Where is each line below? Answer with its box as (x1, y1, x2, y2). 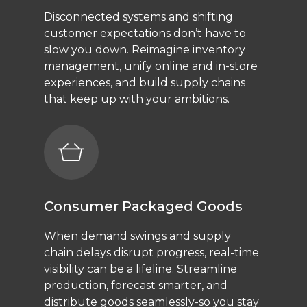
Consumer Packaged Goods (44, 198, 243, 215)
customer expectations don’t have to (44, 27, 247, 40)
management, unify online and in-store (44, 60, 258, 73)
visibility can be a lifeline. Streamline (44, 262, 238, 276)
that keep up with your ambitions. (44, 93, 230, 106)
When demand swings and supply (44, 230, 232, 243)
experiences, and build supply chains (44, 76, 246, 90)
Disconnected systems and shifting (44, 10, 234, 24)
